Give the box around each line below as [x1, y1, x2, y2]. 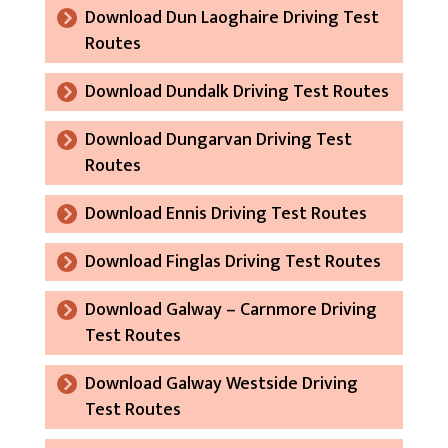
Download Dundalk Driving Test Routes [84, 76, 389, 107]
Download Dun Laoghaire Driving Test [84, 2, 379, 33]
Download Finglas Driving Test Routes [84, 246, 381, 277]
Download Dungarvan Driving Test [84, 124, 352, 155]
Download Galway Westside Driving [84, 368, 358, 399]
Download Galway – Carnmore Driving [84, 294, 377, 325]
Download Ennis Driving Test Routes [84, 198, 367, 229]
